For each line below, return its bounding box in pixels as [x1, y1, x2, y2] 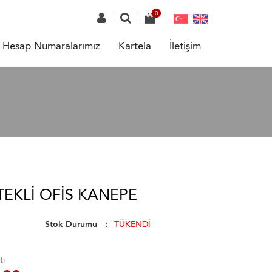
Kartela [118, 39, 151, 52]
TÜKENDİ [114, 219, 151, 229]
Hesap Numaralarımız [2, 39, 100, 52]
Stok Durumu [44, 219, 97, 229]
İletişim [169, 39, 201, 52]
